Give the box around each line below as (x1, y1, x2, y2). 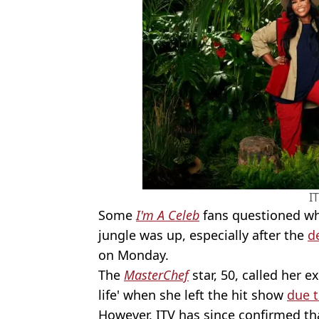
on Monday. (98, 246, 169, 263)
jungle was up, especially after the (98, 226, 308, 244)
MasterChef (124, 266, 189, 283)
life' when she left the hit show (98, 286, 287, 303)
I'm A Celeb (136, 206, 199, 224)
